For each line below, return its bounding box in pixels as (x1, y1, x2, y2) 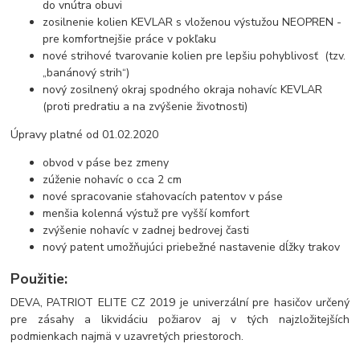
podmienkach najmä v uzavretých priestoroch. (10, 329, 244, 345)
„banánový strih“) (43, 65, 130, 81)
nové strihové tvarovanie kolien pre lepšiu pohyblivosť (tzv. (43, 48, 346, 64)
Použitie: (10, 268, 68, 288)
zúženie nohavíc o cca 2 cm (43, 172, 182, 188)
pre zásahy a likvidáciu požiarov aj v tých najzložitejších (10, 312, 350, 328)
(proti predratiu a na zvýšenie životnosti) (43, 99, 248, 115)
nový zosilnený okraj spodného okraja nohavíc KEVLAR (43, 82, 323, 98)
